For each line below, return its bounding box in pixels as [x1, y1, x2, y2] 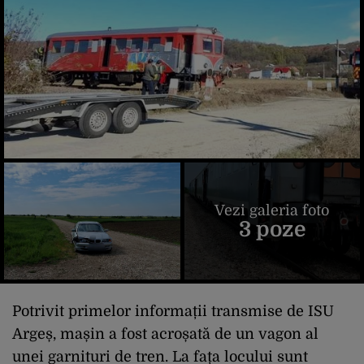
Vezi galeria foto [214, 201, 330, 219]
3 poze [238, 217, 305, 241]
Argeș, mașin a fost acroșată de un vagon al [12, 326, 318, 343]
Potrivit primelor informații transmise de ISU [12, 303, 334, 320]
